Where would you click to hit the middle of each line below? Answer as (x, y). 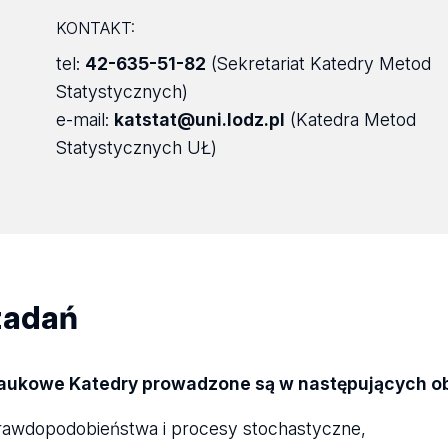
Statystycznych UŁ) (136, 147)
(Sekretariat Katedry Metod (318, 63)
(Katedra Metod (350, 119)
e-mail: (84, 119)
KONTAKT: (95, 27)
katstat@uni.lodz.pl (199, 119)
